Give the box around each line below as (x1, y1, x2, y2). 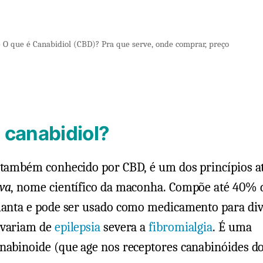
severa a (100, 219, 149, 235)
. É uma (213, 219, 252, 235)
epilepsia (54, 219, 100, 235)
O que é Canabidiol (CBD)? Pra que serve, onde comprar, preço (2, 39, 229, 50)
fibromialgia (149, 219, 213, 235)
